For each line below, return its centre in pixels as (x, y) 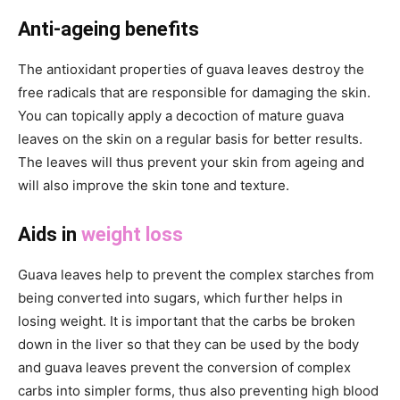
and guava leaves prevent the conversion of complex (184, 367)
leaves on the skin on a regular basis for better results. (190, 138)
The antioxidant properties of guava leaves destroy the (191, 69)
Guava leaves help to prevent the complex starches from (196, 274)
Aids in (50, 234)
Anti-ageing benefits (108, 29)
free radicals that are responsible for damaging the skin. (194, 92)
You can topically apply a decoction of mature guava (181, 115)
